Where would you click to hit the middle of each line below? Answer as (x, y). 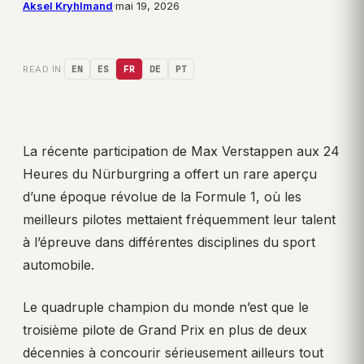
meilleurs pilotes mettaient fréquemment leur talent (179, 220)
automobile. (58, 265)
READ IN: (43, 69)
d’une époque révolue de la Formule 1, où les (162, 197)
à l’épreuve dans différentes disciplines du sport (169, 243)
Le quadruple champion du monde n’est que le (166, 308)
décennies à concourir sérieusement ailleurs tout (173, 353)
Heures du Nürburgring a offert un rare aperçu (170, 174)
